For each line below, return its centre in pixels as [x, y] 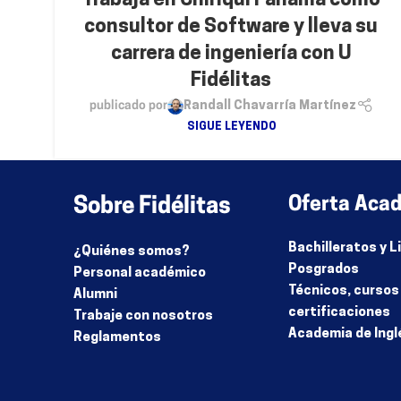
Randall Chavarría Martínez [269, 107]
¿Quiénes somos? [132, 252]
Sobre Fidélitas [152, 207]
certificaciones [339, 313]
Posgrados [324, 270]
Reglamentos [117, 338]
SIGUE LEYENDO [231, 127]
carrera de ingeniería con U [231, 55]
